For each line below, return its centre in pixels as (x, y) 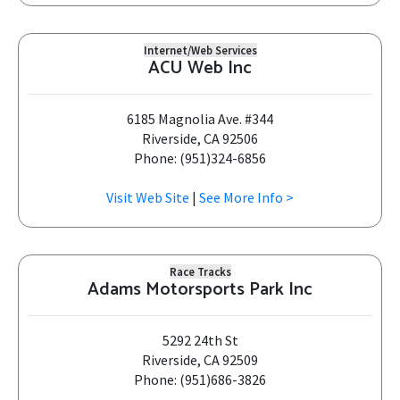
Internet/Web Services (200, 50)
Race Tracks (200, 271)
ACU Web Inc (200, 68)
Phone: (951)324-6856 (200, 158)
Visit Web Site (148, 197)
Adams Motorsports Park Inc (200, 290)
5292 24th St (200, 340)
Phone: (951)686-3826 (200, 379)
